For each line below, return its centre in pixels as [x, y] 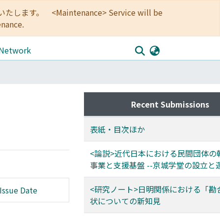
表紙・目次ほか [117, 129]
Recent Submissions [170, 104]
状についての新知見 [125, 201]
